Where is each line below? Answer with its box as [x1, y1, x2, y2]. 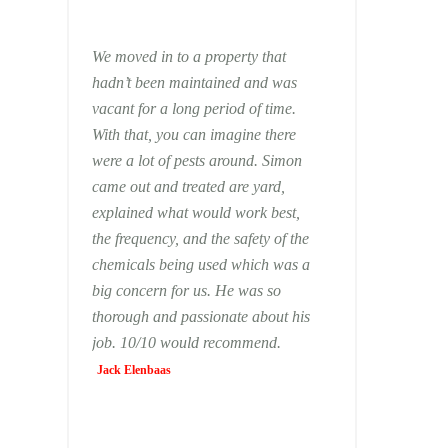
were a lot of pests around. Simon [91, 152, 302, 169]
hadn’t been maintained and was [91, 74, 297, 91]
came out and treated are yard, [91, 178, 285, 195]
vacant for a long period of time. [91, 100, 296, 117]
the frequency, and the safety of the [91, 230, 309, 247]
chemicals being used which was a [91, 256, 310, 273]
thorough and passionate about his [91, 308, 310, 325]
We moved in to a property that [91, 48, 286, 65]
